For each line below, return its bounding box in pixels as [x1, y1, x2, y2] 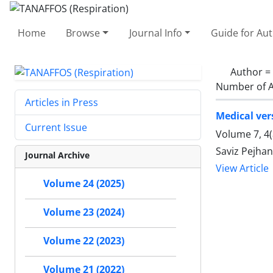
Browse [66, 26, 101, 40]
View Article [216, 161, 269, 175]
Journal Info [129, 26, 182, 40]
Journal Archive [25, 149, 90, 161]
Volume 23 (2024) [43, 205, 124, 219]
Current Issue [25, 121, 87, 135]
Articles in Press [25, 96, 98, 110]
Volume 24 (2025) [43, 177, 124, 191]
